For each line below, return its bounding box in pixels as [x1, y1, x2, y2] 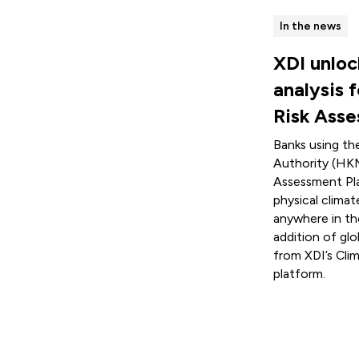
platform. [273, 266, 326, 282]
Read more [273, 302, 350, 321]
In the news [279, 19, 341, 33]
